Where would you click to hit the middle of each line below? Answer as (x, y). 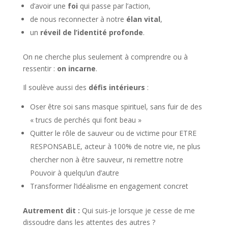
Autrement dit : (52, 210)
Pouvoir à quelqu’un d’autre (74, 173)
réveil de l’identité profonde (91, 32)
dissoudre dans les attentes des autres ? (89, 222)
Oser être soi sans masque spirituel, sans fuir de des (116, 107)
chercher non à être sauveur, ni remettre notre (106, 160)
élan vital (143, 19)
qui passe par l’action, (114, 6)
